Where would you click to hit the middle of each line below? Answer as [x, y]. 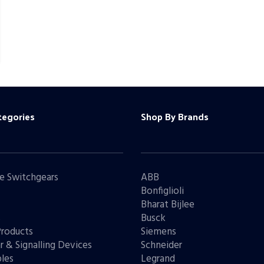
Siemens [159, 232]
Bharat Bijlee [168, 204]
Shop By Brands [175, 116]
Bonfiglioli [162, 191]
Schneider [161, 245]
